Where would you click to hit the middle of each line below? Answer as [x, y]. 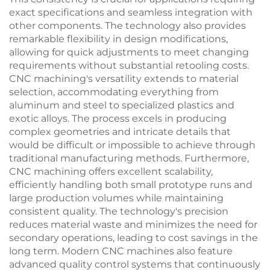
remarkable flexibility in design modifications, [118, 39]
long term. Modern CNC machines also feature [121, 251]
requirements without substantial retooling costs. [129, 65]
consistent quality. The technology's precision [119, 211]
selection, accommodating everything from [114, 92]
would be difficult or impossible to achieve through [132, 145]
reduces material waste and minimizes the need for [133, 224]
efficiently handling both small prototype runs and [131, 185]
